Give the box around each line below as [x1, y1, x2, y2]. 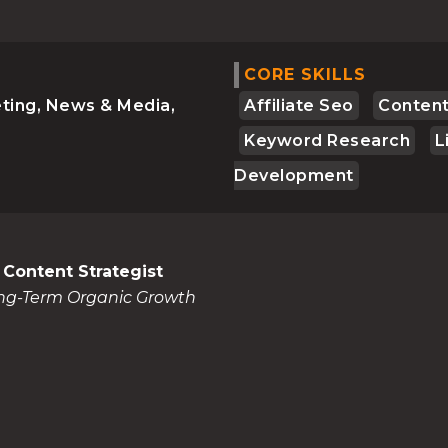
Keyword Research [244, 131, 410, 150]
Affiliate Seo [244, 96, 354, 115]
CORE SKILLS [244, 65, 366, 84]
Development [234, 166, 354, 185]
